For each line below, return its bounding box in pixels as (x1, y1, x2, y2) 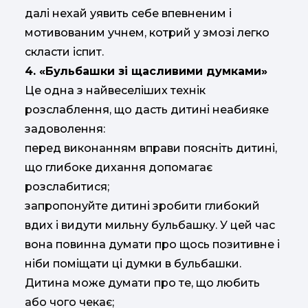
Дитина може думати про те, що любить (25, 276, 260, 290)
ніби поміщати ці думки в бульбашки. (25, 257, 241, 271)
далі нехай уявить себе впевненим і (25, 7, 232, 21)
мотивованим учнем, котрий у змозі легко (25, 26, 269, 40)
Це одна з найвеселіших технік (25, 84, 206, 98)
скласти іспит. (25, 45, 104, 59)
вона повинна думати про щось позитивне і (25, 238, 280, 252)
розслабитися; (25, 180, 109, 194)
